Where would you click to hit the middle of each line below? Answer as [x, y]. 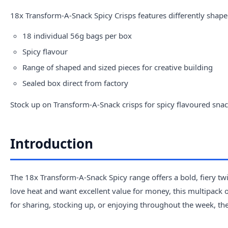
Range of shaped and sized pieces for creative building [118, 67]
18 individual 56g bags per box [77, 36]
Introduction [52, 144]
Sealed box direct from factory [75, 83]
